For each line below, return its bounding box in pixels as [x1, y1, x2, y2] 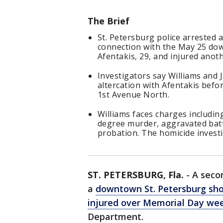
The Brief [88, 15, 129, 27]
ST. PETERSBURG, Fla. [88, 169, 184, 181]
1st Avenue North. [98, 89, 170, 101]
